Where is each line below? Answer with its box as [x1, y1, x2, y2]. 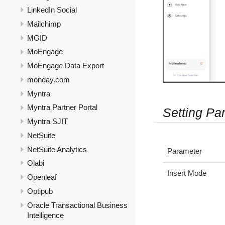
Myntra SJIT [27, 117, 68, 126]
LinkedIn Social [27, 6, 77, 15]
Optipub [27, 186, 53, 195]
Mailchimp [27, 19, 61, 28]
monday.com [27, 75, 70, 84]
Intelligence [27, 210, 64, 219]
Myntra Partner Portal [27, 103, 97, 112]
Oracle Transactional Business [27, 200, 128, 209]
